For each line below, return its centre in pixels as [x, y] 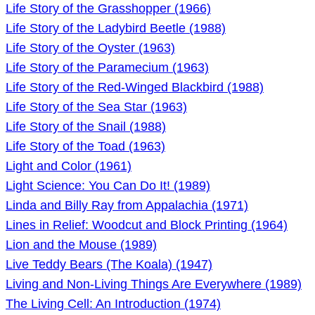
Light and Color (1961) [69, 166]
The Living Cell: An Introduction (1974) [113, 304]
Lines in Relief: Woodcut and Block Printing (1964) [147, 225]
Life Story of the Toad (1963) [85, 146]
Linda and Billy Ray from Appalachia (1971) [127, 205]
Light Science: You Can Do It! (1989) [108, 186]
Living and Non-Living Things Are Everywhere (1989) [154, 284]
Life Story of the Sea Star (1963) [96, 107]
